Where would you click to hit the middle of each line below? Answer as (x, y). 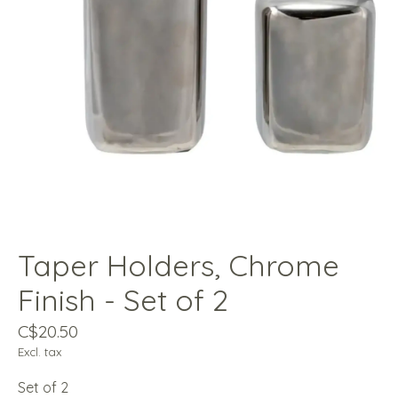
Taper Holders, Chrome (179, 266)
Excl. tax (40, 352)
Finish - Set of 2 (123, 300)
